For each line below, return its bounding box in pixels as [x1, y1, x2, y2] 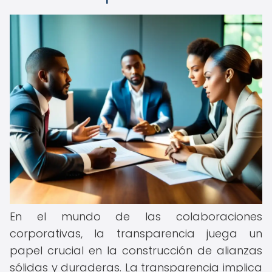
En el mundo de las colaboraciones [10, 209, 262, 224]
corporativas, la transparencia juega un [10, 226, 262, 241]
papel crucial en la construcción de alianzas [10, 243, 262, 258]
